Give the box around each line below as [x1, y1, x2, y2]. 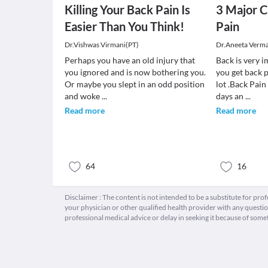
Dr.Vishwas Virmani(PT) [65, 40, 139, 49]
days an [216, 91, 246, 101]
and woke [65, 91, 102, 101]
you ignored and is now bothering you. [65, 67, 206, 77]
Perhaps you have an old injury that [65, 55, 195, 65]
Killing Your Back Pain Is [65, 2, 190, 17]
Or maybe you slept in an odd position [65, 79, 205, 89]
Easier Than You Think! [65, 19, 184, 33]
